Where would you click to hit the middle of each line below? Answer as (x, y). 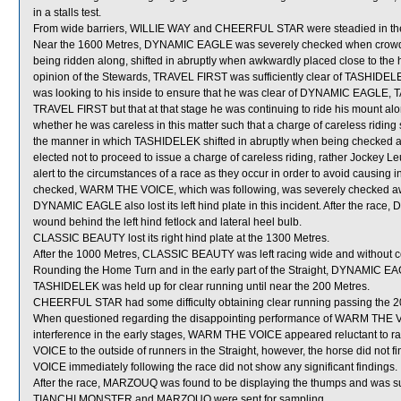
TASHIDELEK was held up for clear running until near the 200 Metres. (201, 286)
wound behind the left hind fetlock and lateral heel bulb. (167, 222)
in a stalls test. (67, 13)
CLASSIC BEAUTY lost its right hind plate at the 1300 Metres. (181, 238)
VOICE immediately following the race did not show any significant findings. (215, 367)
